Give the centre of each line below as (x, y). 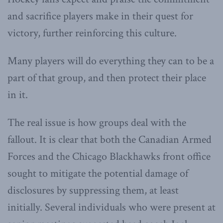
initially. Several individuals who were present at (111, 207)
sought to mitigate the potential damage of (98, 173)
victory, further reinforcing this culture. (92, 33)
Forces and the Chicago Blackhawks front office (109, 156)
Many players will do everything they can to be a (111, 61)
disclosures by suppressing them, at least (93, 190)
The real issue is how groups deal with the (97, 122)
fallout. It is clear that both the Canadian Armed (110, 139)
